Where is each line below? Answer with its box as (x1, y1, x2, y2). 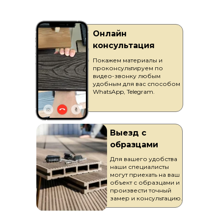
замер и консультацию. (110, 194, 182, 202)
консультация (93, 41, 155, 50)
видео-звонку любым (93, 72, 161, 80)
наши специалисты (110, 163, 169, 170)
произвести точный (110, 187, 171, 194)
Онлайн (93, 29, 127, 38)
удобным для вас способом (93, 80, 180, 87)
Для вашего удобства (110, 155, 177, 163)
